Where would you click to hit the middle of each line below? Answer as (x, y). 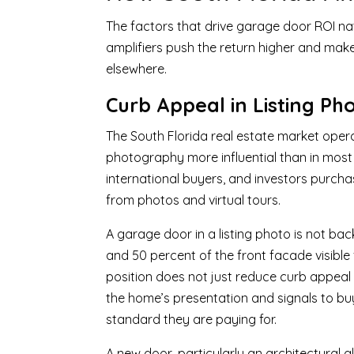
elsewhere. (137, 68)
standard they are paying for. (192, 319)
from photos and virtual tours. (194, 200)
